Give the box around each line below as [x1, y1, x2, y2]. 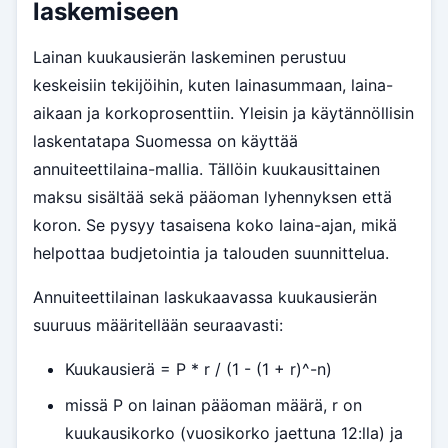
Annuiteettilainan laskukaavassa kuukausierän [33, 287, 377, 308]
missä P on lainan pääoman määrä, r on [65, 395, 362, 416]
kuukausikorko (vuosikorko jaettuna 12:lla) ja [65, 423, 403, 444]
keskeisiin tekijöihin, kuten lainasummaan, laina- [33, 75, 393, 96]
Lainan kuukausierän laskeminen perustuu [33, 47, 346, 68]
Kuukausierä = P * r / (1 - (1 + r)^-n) [65, 359, 332, 380]
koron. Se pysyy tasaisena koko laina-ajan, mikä [33, 215, 397, 236]
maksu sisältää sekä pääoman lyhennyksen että [33, 187, 392, 208]
